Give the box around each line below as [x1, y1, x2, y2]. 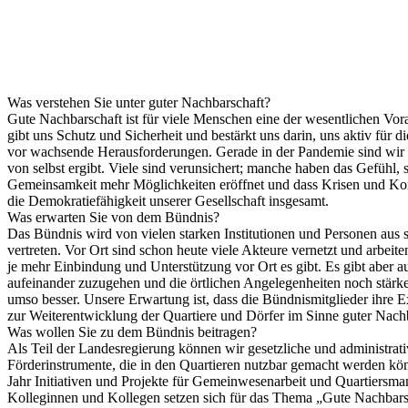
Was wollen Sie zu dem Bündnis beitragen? [7, 323, 257, 340]
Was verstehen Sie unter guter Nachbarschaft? [7, 94, 270, 110]
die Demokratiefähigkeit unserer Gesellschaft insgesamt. [7, 192, 329, 209]
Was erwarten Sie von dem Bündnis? [7, 209, 219, 225]
